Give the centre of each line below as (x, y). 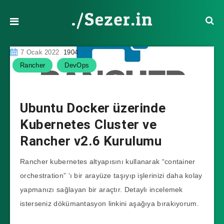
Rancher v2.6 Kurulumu (91, 141)
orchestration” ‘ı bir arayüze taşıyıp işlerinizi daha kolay (111, 175)
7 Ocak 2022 (40, 52)
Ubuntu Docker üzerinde (93, 108)
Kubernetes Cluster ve (88, 124)
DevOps (77, 65)
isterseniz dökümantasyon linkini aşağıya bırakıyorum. (109, 203)
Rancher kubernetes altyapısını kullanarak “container (108, 161)
